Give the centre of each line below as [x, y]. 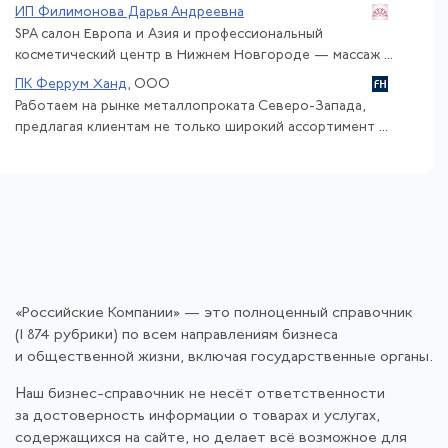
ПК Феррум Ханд [71, 84]
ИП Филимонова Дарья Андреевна [129, 12]
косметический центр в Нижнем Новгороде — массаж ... [204, 55]
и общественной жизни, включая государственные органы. [224, 357]
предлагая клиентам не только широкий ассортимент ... [201, 127]
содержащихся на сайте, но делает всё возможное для [211, 438]
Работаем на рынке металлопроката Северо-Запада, [190, 106]
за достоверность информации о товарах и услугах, [197, 416]
